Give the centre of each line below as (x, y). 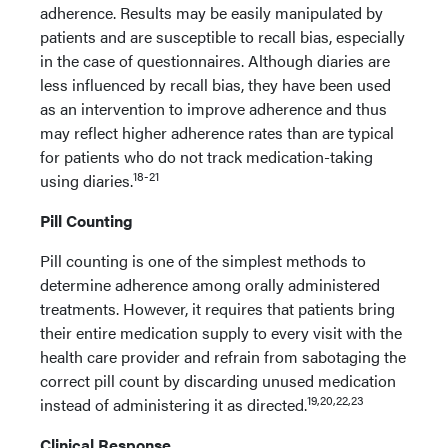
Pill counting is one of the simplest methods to (203, 260)
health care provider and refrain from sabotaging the (223, 356)
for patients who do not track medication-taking (206, 156)
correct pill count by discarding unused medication (218, 380)
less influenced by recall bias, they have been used (215, 84)
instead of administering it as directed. (173, 404)
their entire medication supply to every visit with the (221, 332)
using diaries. (86, 180)
